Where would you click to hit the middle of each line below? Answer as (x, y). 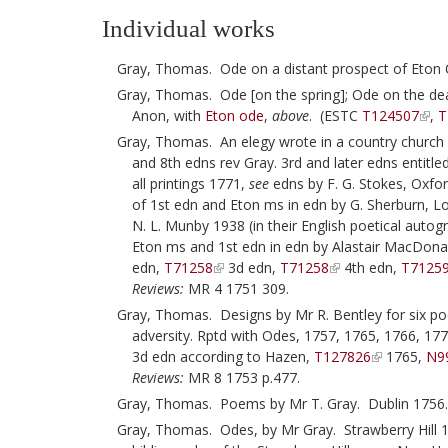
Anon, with (168, 115)
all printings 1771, (190, 183)
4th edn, (371, 267)
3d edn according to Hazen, (223, 356)
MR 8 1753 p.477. (242, 377)
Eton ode (234, 115)
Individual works (188, 28)
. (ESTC (335, 115)
